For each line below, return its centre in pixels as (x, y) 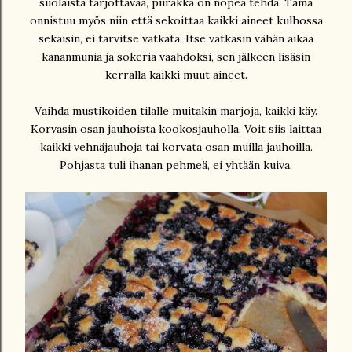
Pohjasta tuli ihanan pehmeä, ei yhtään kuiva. (176, 165)
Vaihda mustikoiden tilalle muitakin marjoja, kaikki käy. (176, 110)
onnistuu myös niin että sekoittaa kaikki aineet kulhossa (176, 20)
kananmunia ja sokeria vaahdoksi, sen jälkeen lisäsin (176, 56)
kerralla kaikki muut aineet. (176, 74)
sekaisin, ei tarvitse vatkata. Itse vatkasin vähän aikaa (176, 38)
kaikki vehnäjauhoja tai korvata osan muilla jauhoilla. (176, 147)
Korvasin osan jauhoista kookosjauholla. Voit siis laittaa (176, 128)
